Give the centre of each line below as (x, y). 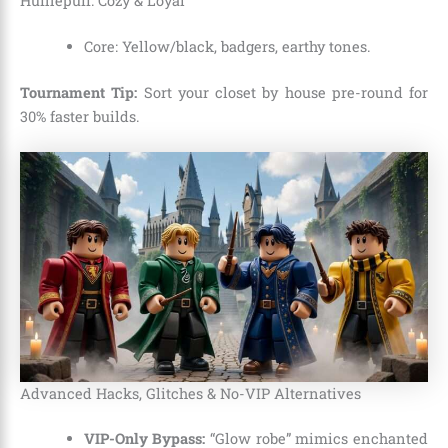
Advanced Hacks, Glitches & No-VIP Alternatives (190, 393)
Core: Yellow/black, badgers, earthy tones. (227, 46)
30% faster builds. (80, 116)
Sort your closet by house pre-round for (282, 92)
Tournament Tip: (79, 92)
